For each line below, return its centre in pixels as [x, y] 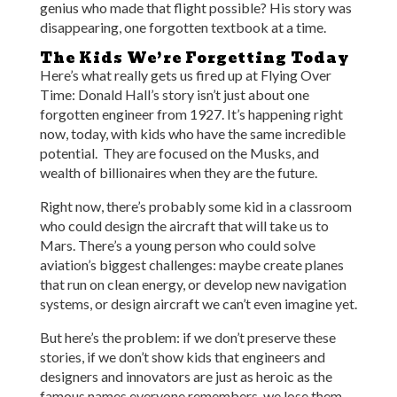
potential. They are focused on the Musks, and [179, 153]
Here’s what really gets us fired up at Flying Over [185, 75]
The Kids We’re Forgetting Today [194, 58]
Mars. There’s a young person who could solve [177, 245]
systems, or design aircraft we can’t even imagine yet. [198, 304]
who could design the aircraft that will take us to [184, 226]
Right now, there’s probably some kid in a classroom [195, 206]
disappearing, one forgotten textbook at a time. [183, 27]
